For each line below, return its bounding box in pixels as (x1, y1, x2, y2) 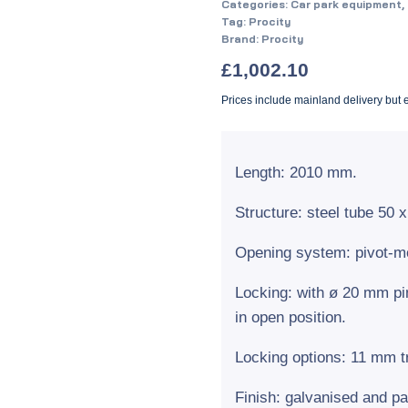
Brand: (220, 32, 261, 46)
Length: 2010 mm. (234, 164, 357, 182)
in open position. (234, 309, 346, 327)
